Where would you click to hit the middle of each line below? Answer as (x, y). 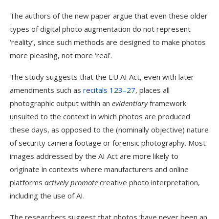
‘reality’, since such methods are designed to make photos (108, 42)
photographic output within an (61, 103)
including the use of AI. (47, 196)
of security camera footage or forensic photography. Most (108, 143)
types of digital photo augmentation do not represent (100, 29)
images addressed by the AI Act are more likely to (94, 156)
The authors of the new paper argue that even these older (109, 16)
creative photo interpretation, (149, 182)
